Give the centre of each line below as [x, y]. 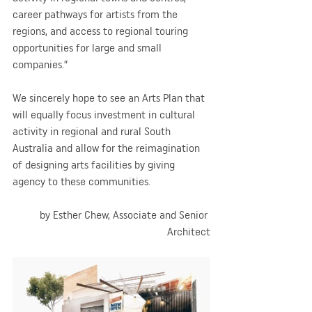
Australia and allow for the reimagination [108, 148]
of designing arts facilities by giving [95, 164]
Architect [189, 231]
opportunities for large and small [88, 47]
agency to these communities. [81, 181]
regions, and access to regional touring [102, 31]
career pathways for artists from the [96, 14]
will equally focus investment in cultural [105, 114]
